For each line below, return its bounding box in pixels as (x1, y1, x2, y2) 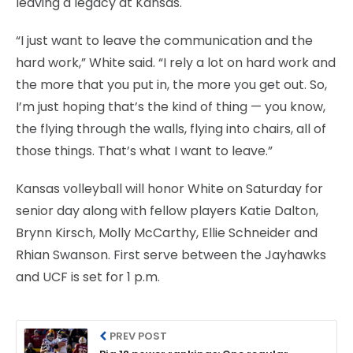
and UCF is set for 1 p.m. (16, 267, 160, 286)
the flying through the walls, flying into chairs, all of (16, 119, 326, 138)
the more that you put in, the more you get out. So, (16, 75, 327, 94)
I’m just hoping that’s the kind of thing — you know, (16, 97, 325, 116)
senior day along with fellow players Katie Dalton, (16, 201, 318, 220)
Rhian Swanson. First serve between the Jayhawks (16, 245, 326, 264)
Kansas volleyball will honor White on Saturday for (16, 179, 323, 198)
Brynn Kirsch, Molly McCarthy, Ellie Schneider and (16, 223, 318, 242)
